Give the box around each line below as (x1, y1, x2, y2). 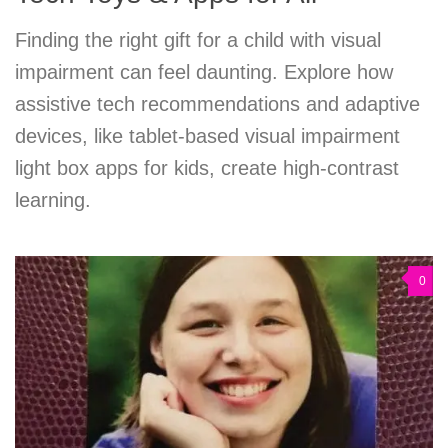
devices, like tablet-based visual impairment (15, 125, 400, 148)
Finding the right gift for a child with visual (15, 29, 381, 52)
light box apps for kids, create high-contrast (15, 157, 399, 180)
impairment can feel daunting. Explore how (15, 61, 393, 84)
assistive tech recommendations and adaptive (15, 93, 420, 116)
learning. (15, 189, 91, 212)
